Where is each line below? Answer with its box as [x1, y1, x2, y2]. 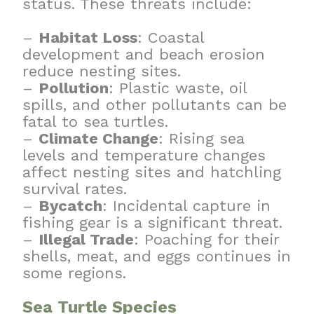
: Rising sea [158, 129, 245, 147]
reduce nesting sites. [22, 62, 182, 80]
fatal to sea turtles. [22, 112, 169, 130]
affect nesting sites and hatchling [22, 163, 282, 181]
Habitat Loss [39, 28, 138, 46]
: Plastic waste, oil [109, 78, 247, 97]
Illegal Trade [39, 230, 135, 248]
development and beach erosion [22, 45, 266, 63]
